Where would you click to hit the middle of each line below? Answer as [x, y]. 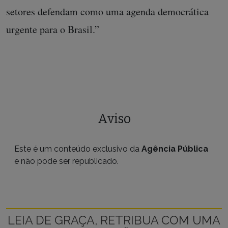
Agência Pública [175, 149]
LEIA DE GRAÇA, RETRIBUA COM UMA [114, 220]
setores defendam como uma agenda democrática [107, 11]
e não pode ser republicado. [66, 161]
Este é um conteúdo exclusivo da [78, 149]
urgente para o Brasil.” [53, 29]
